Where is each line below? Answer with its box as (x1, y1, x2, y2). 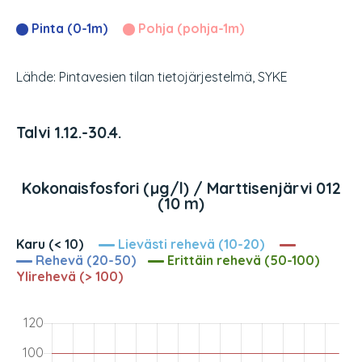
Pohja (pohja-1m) (135, 20, 244, 37)
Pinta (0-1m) (28, 20, 107, 37)
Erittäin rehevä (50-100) (164, 252, 319, 269)
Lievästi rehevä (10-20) (115, 236, 264, 253)
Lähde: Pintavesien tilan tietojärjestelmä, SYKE (16, 69, 288, 86)
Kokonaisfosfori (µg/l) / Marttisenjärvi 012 (21, 179, 341, 199)
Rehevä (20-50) (32, 252, 136, 269)
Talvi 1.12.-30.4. (16, 123, 121, 143)
